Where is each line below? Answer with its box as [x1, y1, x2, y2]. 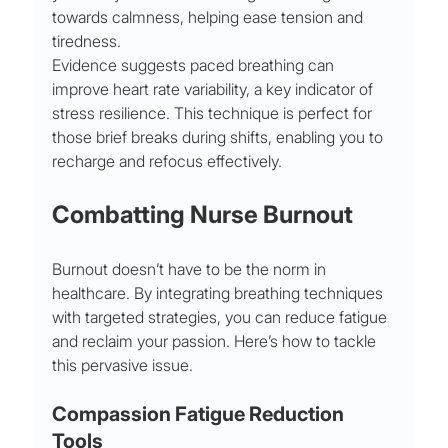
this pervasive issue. [52, 355, 194, 376]
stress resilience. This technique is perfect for [52, 103, 377, 124]
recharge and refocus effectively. [52, 151, 283, 172]
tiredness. [52, 31, 122, 52]
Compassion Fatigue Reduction [52, 402, 349, 427]
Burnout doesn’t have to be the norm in [52, 259, 331, 280]
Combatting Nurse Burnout [52, 200, 354, 230]
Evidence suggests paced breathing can [52, 55, 339, 76]
